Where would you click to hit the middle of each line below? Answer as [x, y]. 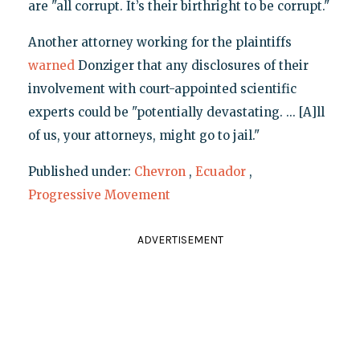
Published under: [81, 172]
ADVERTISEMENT [180, 240]
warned [51, 66]
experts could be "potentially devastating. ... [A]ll [176, 112]
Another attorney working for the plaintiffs [160, 43]
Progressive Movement [99, 195]
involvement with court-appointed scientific [162, 89]
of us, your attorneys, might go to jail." [143, 136]
